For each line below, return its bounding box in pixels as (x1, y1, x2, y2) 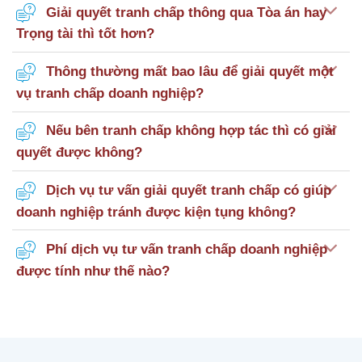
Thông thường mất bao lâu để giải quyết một (45, 64, 334, 79)
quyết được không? (15, 145, 142, 160)
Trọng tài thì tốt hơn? (15, 26, 154, 41)
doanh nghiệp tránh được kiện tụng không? (15, 204, 296, 219)
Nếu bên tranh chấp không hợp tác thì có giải (45, 123, 336, 138)
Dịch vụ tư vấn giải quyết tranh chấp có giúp (45, 182, 331, 197)
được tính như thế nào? (15, 263, 170, 278)
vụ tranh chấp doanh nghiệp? (15, 85, 204, 100)
